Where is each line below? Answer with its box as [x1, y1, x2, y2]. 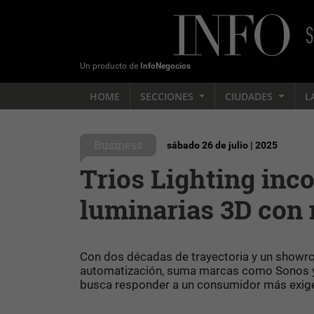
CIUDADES [225, 89, 276, 103]
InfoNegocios [140, 61, 191, 71]
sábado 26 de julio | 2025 [167, 139, 278, 151]
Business [94, 137, 142, 152]
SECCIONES [140, 89, 196, 103]
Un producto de [80, 61, 140, 71]
